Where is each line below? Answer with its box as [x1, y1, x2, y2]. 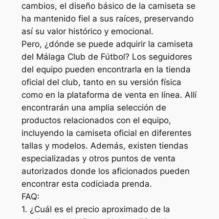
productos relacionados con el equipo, [21, 115, 171, 125]
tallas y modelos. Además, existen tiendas [21, 140, 188, 151]
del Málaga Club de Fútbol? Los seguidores [21, 51, 192, 62]
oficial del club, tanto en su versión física [21, 77, 181, 87]
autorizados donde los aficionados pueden [21, 166, 190, 176]
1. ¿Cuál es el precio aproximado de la [21, 204, 170, 214]
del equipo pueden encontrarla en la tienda [21, 64, 191, 74]
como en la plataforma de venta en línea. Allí [21, 89, 197, 100]
